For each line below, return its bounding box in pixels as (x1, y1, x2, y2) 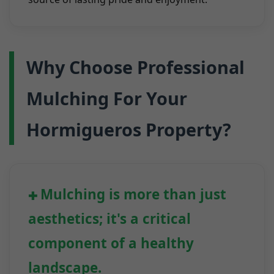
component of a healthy (28, 234, 194, 253)
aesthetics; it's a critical (28, 209, 191, 229)
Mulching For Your (26, 86, 187, 111)
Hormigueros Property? (26, 117, 231, 142)
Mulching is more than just (40, 185, 226, 204)
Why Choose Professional (26, 55, 245, 80)
